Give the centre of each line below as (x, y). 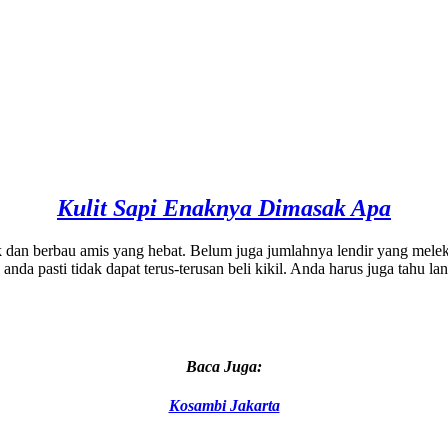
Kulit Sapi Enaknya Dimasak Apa (224, 208)
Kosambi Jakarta (224, 406)
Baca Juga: (224, 367)
